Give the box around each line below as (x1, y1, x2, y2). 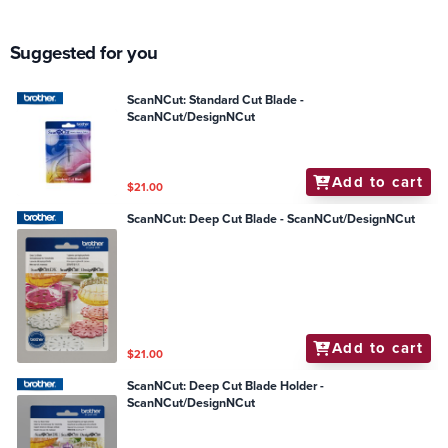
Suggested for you (9, 39, 159, 67)
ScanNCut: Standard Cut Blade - (127, 90, 305, 109)
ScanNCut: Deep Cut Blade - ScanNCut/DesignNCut (127, 210, 416, 229)
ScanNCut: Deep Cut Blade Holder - (127, 376, 325, 395)
